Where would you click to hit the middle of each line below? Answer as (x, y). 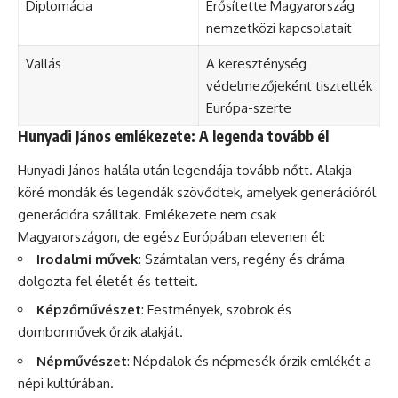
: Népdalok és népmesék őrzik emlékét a (249, 361)
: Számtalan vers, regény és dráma (242, 259)
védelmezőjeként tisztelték (289, 86)
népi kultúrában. (66, 383)
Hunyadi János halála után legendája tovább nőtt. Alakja (185, 170)
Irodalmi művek (88, 259)
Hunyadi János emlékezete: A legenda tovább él (173, 136)
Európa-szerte (248, 108)
